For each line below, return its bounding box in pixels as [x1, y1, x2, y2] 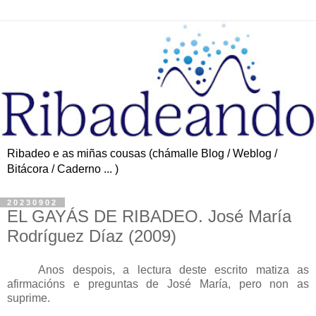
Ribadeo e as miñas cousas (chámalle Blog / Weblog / [7, 147, 277, 159]
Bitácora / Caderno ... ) [7, 162, 119, 175]
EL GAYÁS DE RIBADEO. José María [7, 206, 291, 226]
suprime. [7, 291, 50, 304]
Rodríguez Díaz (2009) [7, 226, 176, 245]
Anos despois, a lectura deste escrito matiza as [7, 263, 309, 276]
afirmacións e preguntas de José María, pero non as [7, 277, 309, 290]
